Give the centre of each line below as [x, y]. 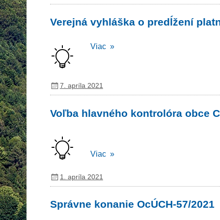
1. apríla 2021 [81, 177]
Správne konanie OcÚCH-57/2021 [132, 204]
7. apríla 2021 [81, 86]
